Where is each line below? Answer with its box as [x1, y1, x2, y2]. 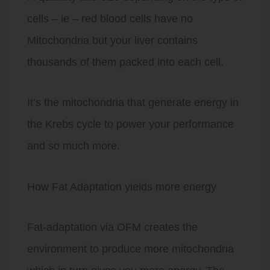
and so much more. [27, 140, 120, 152]
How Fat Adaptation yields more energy [27, 180, 216, 193]
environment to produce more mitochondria [27, 243, 234, 255]
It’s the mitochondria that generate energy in [27, 96, 239, 108]
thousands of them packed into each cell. [27, 55, 224, 68]
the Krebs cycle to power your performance [27, 118, 234, 130]
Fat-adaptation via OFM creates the [27, 221, 198, 233]
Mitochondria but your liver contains [27, 34, 198, 46]
